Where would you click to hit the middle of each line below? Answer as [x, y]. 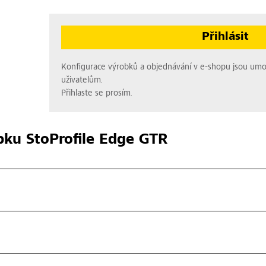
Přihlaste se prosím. [97, 93]
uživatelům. [82, 80]
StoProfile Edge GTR [94, 140]
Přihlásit [226, 37]
